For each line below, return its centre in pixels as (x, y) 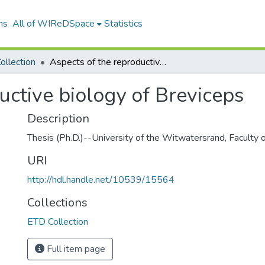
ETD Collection (58, 222)
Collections (57, 203)
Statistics (123, 24)
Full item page (75, 249)
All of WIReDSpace (53, 24)
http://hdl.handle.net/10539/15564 (101, 180)
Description (58, 119)
